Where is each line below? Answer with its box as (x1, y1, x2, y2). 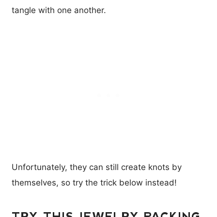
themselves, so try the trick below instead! (12, 178, 177, 188)
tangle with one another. (12, 5, 106, 15)
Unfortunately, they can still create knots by (12, 162, 182, 172)
